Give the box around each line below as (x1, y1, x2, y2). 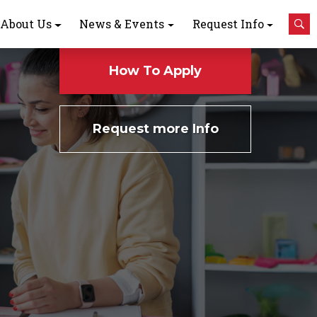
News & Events (79, 16, 165, 31)
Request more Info (92, 120, 219, 137)
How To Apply (109, 62, 202, 79)
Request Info (192, 16, 264, 31)
